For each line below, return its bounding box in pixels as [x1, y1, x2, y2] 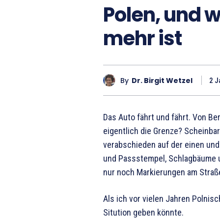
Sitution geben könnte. [103, 207, 184, 218]
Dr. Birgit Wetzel [131, 75, 192, 85]
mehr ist [103, 25, 182, 53]
